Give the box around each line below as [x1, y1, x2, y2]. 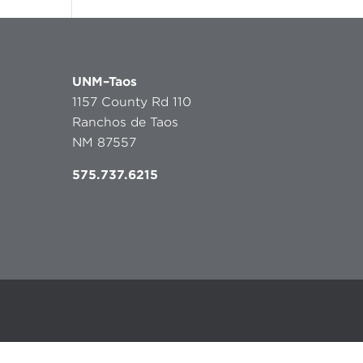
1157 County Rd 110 [72, 94, 192, 109]
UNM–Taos [72, 74, 138, 89]
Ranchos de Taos [72, 114, 179, 130]
